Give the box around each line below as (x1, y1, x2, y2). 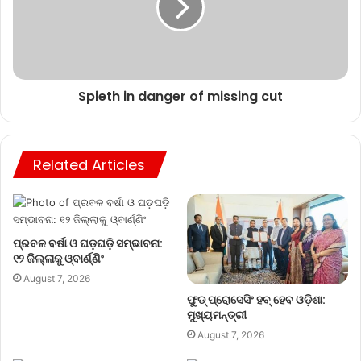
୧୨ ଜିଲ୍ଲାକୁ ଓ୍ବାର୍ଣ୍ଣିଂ (13, 250, 104, 267)
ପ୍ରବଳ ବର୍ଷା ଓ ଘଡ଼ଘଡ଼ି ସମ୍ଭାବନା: (13, 234, 163, 251)
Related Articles (33, 154, 145, 175)
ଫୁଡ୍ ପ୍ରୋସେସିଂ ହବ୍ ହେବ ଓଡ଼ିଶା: (187, 292, 326, 309)
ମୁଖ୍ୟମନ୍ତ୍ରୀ (187, 307, 247, 324)
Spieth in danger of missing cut (78, 86, 283, 106)
